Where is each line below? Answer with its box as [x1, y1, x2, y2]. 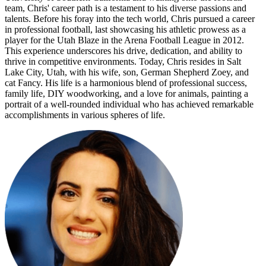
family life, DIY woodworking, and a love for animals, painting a [5, 88, 248, 99]
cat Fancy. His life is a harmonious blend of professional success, [5, 77, 247, 88]
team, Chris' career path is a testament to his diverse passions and [5, 2, 246, 13]
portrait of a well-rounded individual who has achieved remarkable [5, 99, 254, 109]
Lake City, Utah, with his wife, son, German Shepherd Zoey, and [5, 66, 249, 77]
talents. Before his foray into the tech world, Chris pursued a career [5, 13, 255, 24]
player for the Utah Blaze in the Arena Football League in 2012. [5, 34, 244, 45]
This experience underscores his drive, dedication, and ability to [5, 45, 242, 56]
